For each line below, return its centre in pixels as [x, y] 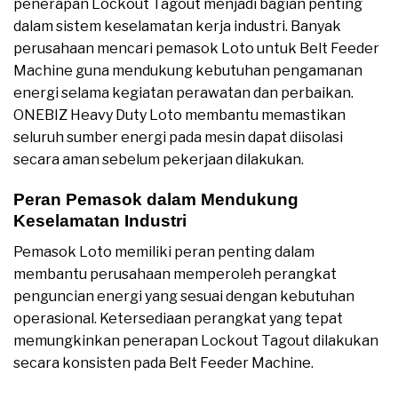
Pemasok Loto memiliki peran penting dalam [164, 251]
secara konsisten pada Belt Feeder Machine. [163, 362]
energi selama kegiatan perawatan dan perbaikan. [183, 93]
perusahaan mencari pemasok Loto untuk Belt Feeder [196, 49]
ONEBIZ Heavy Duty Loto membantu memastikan [179, 115]
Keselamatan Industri [100, 221]
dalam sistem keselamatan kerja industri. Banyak [177, 27]
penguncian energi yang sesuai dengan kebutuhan [184, 296]
